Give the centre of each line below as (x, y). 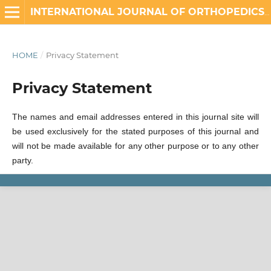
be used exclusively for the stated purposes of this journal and (135, 131)
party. (22, 160)
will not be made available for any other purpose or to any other (135, 145)
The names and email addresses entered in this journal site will (135, 116)
